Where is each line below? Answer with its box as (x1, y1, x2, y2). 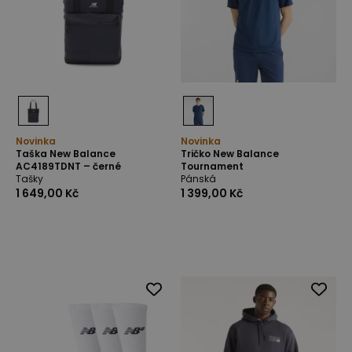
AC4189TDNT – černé (16, 159, 121, 173)
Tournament (181, 159, 244, 173)
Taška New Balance (16, 147, 115, 160)
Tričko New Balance (181, 147, 279, 160)
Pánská (181, 172, 216, 185)
